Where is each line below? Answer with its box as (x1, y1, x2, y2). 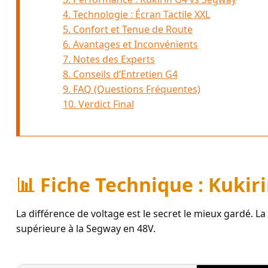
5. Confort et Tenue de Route (63, 22, 193, 36)
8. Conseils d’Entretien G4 (63, 67, 178, 81)
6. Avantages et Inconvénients (63, 37, 198, 51)
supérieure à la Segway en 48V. (16, 221, 156, 235)
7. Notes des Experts (63, 52, 155, 66)
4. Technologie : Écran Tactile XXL (63, 7, 210, 21)
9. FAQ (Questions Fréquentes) (63, 82, 200, 96)
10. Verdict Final (63, 97, 134, 111)
